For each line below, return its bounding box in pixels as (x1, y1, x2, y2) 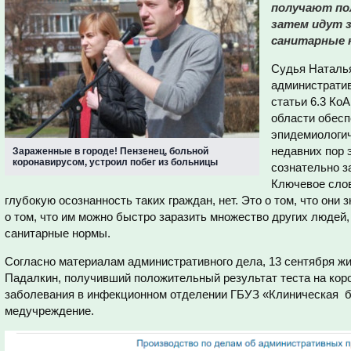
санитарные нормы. (5, 226, 110, 240)
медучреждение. (5, 304, 94, 317)
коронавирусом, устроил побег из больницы (13, 157, 218, 168)
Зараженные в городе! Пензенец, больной (13, 146, 208, 157)
